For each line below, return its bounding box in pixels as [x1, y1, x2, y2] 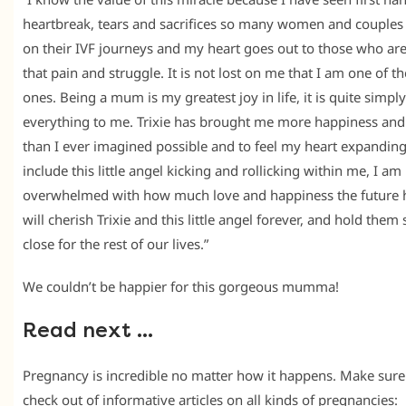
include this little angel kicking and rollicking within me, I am [23, 161, 401, 180]
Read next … [23, 319, 153, 343]
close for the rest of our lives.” [23, 235, 208, 254]
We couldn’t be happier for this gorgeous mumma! [23, 277, 339, 296]
